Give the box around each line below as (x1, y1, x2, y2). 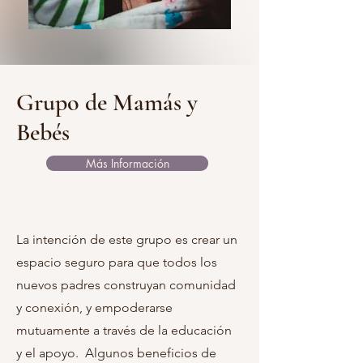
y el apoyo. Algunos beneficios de (16, 344, 216, 361)
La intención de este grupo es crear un (16, 231, 237, 247)
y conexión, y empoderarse (16, 299, 173, 315)
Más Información (85, 155, 169, 171)
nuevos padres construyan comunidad (16, 276, 236, 293)
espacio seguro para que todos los (16, 254, 217, 270)
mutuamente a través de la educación (16, 322, 232, 338)
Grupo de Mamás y (16, 87, 198, 117)
